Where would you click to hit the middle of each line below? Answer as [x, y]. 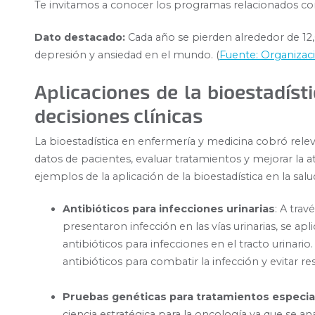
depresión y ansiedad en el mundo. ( [127, 55]
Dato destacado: [80, 38]
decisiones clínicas [118, 115]
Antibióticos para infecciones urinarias [169, 209]
